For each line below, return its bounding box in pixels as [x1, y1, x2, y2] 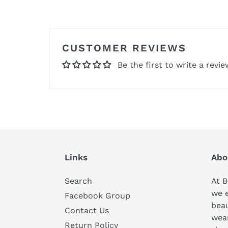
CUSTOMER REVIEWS [62, 42, 186, 54]
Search [65, 176, 92, 186]
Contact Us [65, 206, 109, 216]
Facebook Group [65, 191, 130, 201]
